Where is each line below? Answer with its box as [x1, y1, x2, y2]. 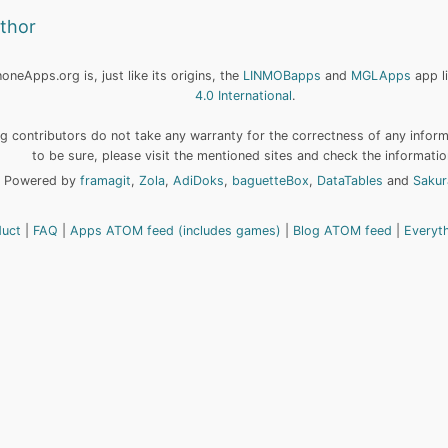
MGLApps [351, 68, 412, 83]
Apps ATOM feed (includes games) [70, 223, 282, 239]
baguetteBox [231, 173, 309, 189]
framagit [79, 173, 131, 189]
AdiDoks [172, 173, 224, 189]
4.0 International [194, 88, 292, 103]
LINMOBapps [243, 68, 322, 83]
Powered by [3, 173, 80, 189]
